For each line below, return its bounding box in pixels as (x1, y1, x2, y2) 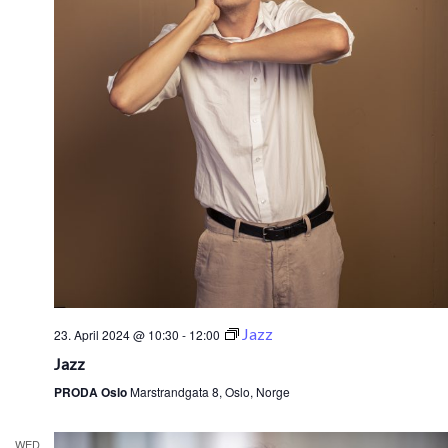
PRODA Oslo (54, 382, 130, 401)
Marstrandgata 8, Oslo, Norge (130, 382, 290, 400)
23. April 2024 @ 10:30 (54, 325, 179, 343)
